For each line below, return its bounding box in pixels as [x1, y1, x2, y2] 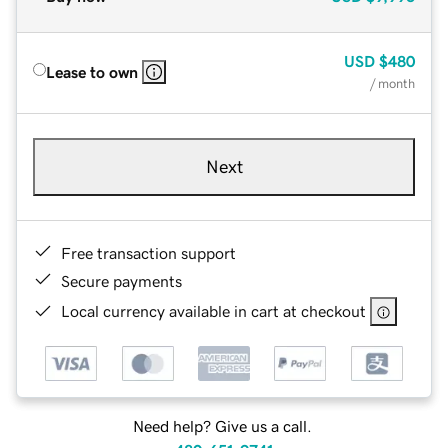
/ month [370, 76, 415, 90]
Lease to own [46, 63, 138, 80]
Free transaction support [61, 244, 236, 261]
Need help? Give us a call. [132, 418, 312, 435]
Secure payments [61, 272, 182, 289]
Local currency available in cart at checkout [61, 302, 366, 319]
